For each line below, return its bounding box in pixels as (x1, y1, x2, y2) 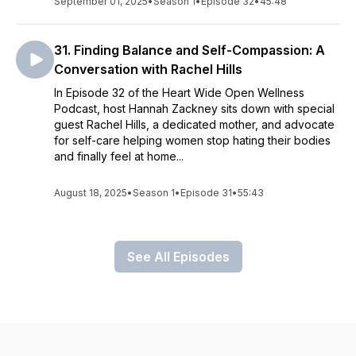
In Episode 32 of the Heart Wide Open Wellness (54, 86, 304, 99)
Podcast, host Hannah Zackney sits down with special (54, 102, 335, 115)
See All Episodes (126, 249, 230, 265)
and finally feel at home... (54, 149, 184, 163)
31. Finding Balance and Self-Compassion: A (54, 42, 325, 58)
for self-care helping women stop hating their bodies (54, 133, 331, 147)
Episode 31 (180, 187, 232, 199)
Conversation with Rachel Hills (54, 61, 242, 77)
